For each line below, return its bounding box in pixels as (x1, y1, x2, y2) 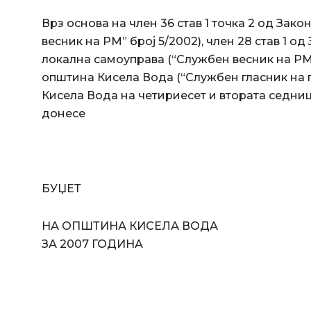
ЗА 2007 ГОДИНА (42, 237, 143, 251)
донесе (42, 106, 85, 120)
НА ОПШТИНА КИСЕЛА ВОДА (42, 219, 218, 233)
